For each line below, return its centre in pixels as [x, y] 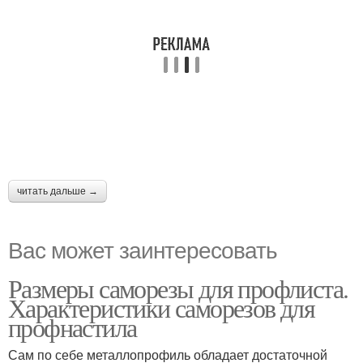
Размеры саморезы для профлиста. [178, 288]
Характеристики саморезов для [162, 308]
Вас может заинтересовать [143, 249]
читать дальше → [58, 192]
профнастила [73, 327]
